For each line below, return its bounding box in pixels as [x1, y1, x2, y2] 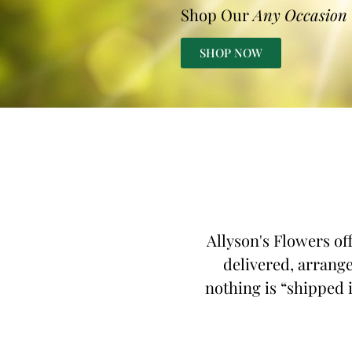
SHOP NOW [200, 44, 262, 60]
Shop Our [181, 3, 253, 25]
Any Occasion [253, 3, 347, 25]
